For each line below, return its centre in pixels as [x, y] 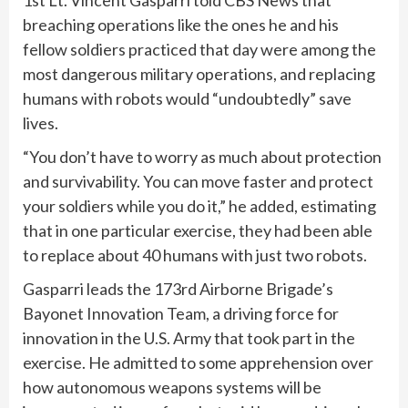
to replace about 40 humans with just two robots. [196, 255]
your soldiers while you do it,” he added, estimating [199, 206]
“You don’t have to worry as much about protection [202, 157]
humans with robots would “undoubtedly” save [187, 99]
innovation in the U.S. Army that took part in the [189, 338]
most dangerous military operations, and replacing [199, 74]
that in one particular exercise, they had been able [198, 231]
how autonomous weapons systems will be [172, 388]
